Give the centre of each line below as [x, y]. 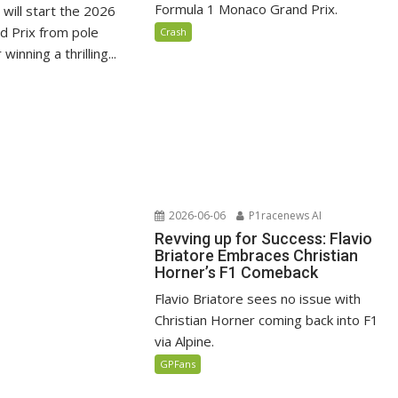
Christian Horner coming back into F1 [267, 319]
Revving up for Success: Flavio [264, 238]
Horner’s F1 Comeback [237, 272]
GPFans [178, 363]
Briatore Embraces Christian [257, 255]
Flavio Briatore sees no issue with [258, 298]
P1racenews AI [284, 215]
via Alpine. [185, 341]
